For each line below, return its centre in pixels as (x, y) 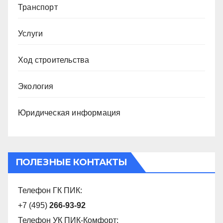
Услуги (31, 34)
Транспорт (38, 7)
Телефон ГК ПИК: (50, 191)
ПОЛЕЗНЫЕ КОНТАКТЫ (71, 163)
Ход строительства (54, 60)
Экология (36, 87)
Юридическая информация (69, 113)
